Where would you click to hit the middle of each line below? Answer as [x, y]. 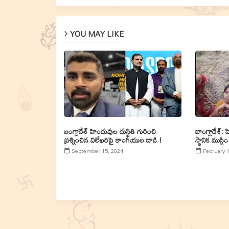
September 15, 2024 [97, 151]
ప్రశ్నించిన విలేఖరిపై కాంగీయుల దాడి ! [112, 140]
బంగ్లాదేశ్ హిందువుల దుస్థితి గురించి [110, 131]
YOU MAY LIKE [97, 33]
